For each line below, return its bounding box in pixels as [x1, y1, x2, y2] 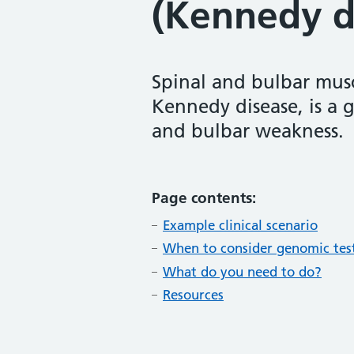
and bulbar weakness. [152, 119, 344, 142]
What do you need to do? [163, 263, 322, 280]
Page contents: [152, 188, 256, 207]
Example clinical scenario [163, 217, 318, 233]
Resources [163, 287, 224, 303]
